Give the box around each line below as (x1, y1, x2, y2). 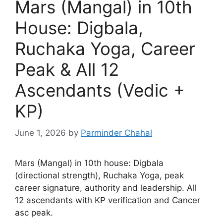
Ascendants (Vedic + (15, 79, 185, 101)
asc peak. (15, 208, 53, 218)
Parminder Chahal (81, 128, 152, 138)
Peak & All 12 (15, 58, 119, 80)
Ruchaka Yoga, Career (15, 38, 195, 59)
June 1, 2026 (15, 128, 66, 138)
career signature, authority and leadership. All (15, 183, 197, 193)
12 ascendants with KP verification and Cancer (15, 195, 200, 205)
